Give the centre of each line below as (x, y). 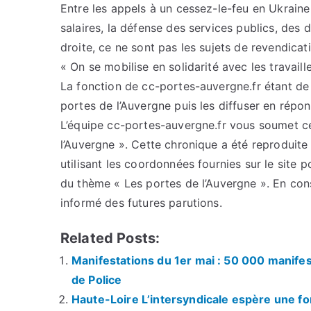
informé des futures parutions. (141, 203)
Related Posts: (110, 238)
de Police (97, 280)
